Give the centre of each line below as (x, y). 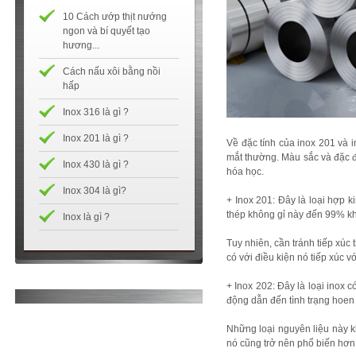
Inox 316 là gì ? (96, 112)
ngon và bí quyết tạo (106, 31)
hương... (81, 45)
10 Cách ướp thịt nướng (115, 17)
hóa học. (246, 172)
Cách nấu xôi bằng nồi (112, 72)
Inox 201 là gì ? (96, 138)
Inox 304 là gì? (95, 191)
